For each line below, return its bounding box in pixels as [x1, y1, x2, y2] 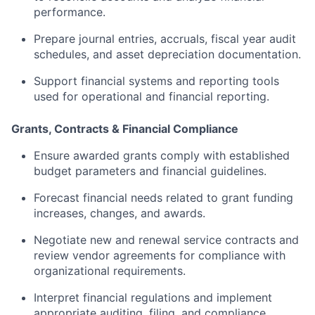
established [229, 148, 290, 163]
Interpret [34, 290, 83, 305]
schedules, [34, 47, 93, 62]
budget [34, 164, 75, 179]
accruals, [160, 32, 211, 46]
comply [160, 148, 203, 163]
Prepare [34, 32, 79, 46]
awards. [164, 206, 205, 221]
